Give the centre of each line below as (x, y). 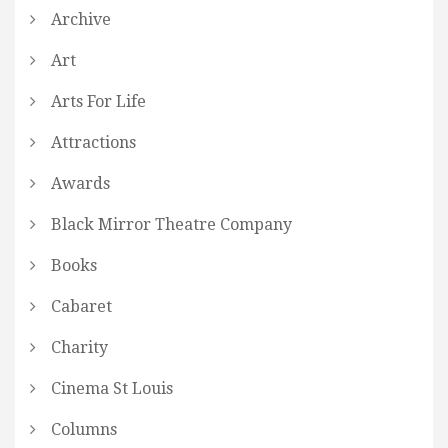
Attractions (93, 143)
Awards (80, 184)
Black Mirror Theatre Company (171, 225)
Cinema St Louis (112, 389)
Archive (81, 20)
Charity (79, 348)
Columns (84, 430)
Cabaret (81, 307)
